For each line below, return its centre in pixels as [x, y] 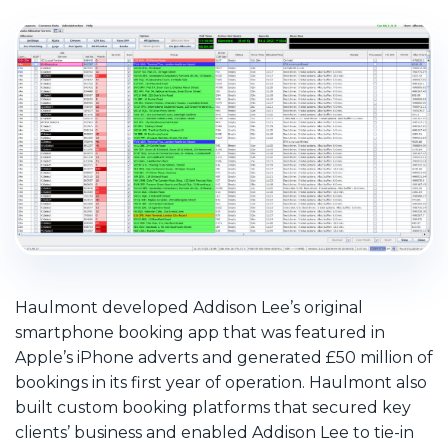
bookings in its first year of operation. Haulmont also [221, 383]
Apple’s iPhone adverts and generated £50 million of [224, 358]
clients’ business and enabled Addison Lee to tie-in [214, 433]
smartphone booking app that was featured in [200, 333]
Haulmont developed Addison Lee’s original [189, 308]
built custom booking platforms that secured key [213, 408]
